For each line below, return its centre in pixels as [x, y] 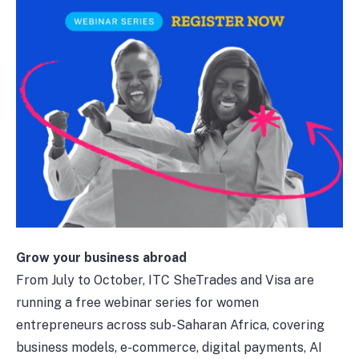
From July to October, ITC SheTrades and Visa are [165, 280]
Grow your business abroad [101, 258]
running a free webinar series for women [137, 303]
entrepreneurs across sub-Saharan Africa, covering [170, 325]
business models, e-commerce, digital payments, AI [169, 347]
